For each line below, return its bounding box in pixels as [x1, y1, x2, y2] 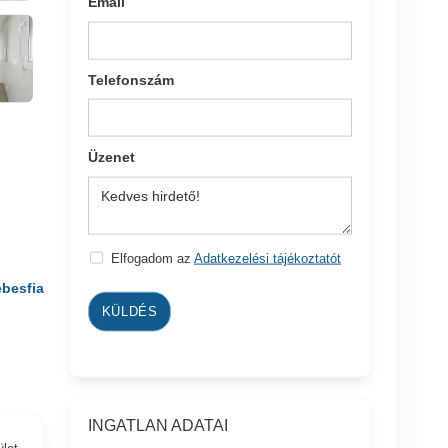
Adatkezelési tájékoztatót [193, 250, 341, 266]
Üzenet [88, 148, 136, 165]
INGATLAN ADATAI [88, 416, 229, 434]
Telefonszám [88, 71, 175, 88]
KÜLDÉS [101, 303, 158, 319]
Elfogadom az [110, 250, 194, 266]
